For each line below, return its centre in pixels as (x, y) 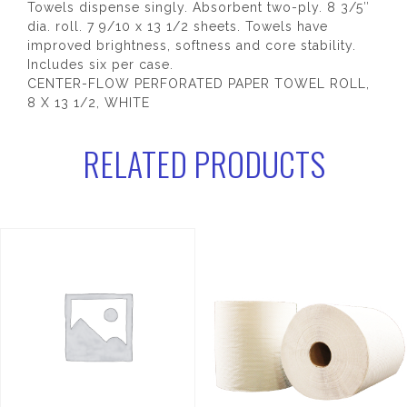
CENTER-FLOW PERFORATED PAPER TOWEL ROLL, (199, 84)
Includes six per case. (100, 65)
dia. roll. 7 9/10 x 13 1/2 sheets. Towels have (178, 27)
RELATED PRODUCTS (203, 164)
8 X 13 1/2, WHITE (89, 103)
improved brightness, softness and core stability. (192, 46)
